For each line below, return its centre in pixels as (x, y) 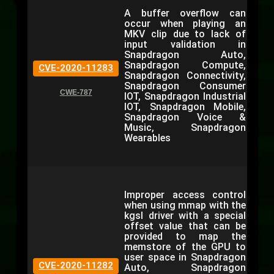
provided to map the (185, 236)
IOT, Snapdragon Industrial (185, 96)
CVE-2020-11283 (76, 68)
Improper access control (185, 195)
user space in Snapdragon (185, 257)
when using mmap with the (185, 205)
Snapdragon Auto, (185, 55)
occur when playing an (185, 24)
